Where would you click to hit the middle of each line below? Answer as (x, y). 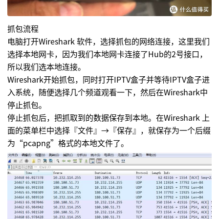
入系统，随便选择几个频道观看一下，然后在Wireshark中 (108, 92)
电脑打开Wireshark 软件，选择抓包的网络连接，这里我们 (109, 41)
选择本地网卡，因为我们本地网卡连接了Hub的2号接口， (107, 54)
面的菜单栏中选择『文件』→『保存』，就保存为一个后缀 (109, 130)
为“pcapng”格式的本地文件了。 (68, 143)
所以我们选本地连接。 (46, 67)
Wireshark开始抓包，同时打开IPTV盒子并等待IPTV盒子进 (109, 79)
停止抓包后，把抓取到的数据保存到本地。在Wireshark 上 (109, 118)
